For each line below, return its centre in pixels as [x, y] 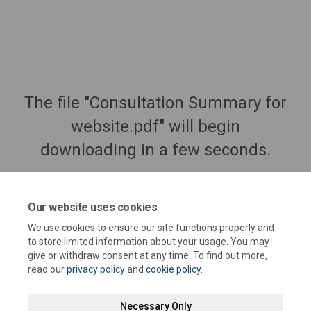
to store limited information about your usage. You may [149, 242]
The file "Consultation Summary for [155, 102]
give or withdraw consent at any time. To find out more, [148, 255]
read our [47, 269]
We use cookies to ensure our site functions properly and [151, 228]
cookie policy [173, 269]
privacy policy [96, 269]
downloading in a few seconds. [155, 150]
